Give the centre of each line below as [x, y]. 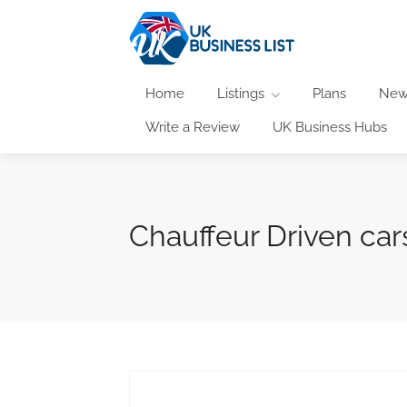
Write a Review [193, 127]
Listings [241, 93]
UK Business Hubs [330, 127]
